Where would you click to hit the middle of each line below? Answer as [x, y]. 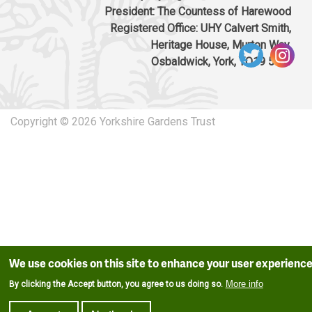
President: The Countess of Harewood [198, 11]
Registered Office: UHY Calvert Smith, [201, 28]
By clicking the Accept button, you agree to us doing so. [116, 284]
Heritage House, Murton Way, [221, 45]
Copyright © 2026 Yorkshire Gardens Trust [113, 121]
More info [244, 284]
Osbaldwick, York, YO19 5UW [221, 61]
